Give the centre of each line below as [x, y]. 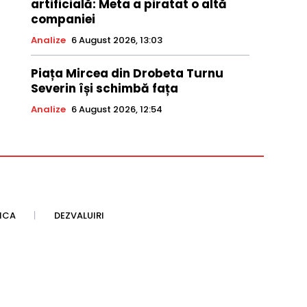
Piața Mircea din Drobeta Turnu [127, 74]
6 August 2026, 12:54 [116, 110]
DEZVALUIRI [79, 216]
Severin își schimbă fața [104, 89]
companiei [63, 20]
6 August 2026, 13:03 [116, 40]
